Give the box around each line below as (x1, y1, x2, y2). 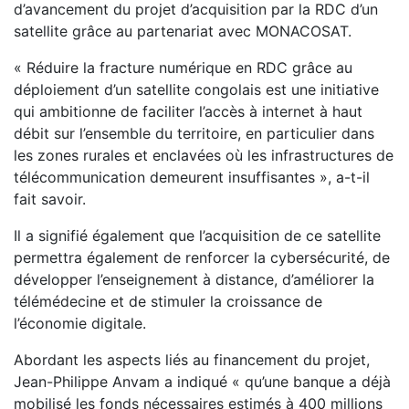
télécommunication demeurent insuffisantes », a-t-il (14, 167, 370, 186)
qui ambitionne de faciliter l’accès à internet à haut (14, 101, 362, 121)
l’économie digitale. (14, 313, 155, 332)
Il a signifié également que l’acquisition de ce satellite (14, 225, 381, 245)
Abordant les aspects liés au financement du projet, (14, 350, 370, 369)
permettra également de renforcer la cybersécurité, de (14, 247, 390, 267)
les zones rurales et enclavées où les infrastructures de (14, 145, 393, 164)
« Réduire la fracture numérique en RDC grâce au (14, 58, 352, 77)
